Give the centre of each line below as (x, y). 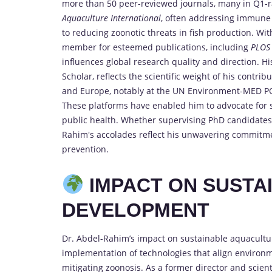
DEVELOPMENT (136, 210)
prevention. (85, 149)
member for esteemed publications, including (156, 47)
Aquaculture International (111, 18)
